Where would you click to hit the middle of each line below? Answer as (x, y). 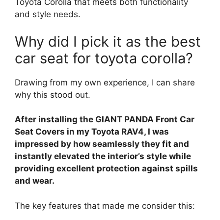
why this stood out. (53, 95)
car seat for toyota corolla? (104, 58)
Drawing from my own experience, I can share (105, 82)
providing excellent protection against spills (106, 169)
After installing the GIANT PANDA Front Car (105, 120)
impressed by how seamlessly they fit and (102, 144)
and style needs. (48, 14)
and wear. (35, 181)
